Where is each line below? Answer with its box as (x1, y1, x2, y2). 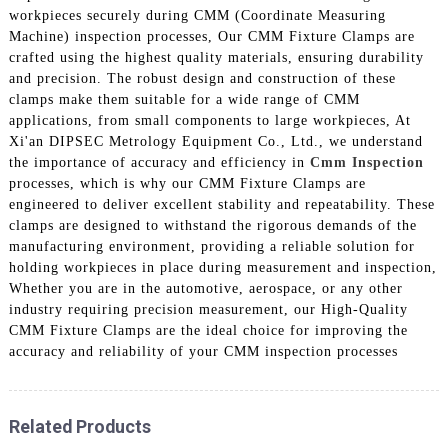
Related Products (8, 415, 151, 437)
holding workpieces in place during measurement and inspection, (8, 259, 437, 275)
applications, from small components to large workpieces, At (8, 112, 411, 128)
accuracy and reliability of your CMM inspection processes (8, 343, 398, 359)
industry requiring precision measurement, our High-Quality (8, 301, 408, 317)
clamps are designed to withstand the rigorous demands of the (8, 217, 417, 233)
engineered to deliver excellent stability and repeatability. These (8, 196, 435, 212)
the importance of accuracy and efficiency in (8, 154, 310, 170)
